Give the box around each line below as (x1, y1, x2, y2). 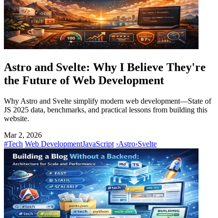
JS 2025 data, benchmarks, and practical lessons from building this (4, 105, 207, 114)
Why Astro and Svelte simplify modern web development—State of (4, 96, 211, 105)
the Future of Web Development (4, 73, 164, 87)
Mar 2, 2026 (4, 130, 42, 139)
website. (4, 114, 29, 123)
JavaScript (82, 139, 114, 148)
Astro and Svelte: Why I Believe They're (4, 60, 206, 73)
